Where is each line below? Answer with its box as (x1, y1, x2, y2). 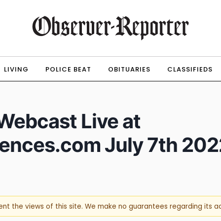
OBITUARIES (108, 65, 150, 74)
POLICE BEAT (45, 65, 91, 74)
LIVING (3, 65, 29, 74)
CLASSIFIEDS (167, 65, 213, 74)
